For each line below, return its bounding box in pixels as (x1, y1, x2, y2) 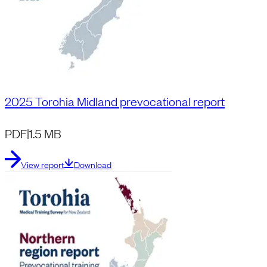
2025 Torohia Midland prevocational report (5, 93, 225, 109)
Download (74, 159, 111, 170)
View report (21, 159, 64, 170)
